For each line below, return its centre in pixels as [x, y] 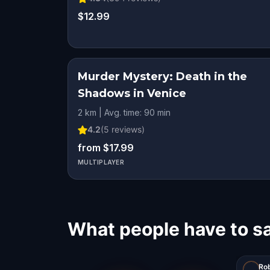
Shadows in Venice [132, 93]
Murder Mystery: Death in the [162, 77]
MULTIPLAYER [101, 162]
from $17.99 [106, 148]
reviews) [127, 129]
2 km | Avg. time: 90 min [124, 112]
